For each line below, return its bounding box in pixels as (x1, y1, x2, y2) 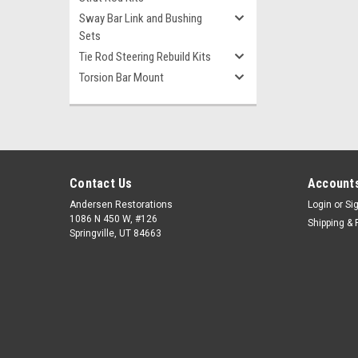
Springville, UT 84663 (70, 228, 161, 239)
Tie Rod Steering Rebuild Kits (79, 50, 211, 64)
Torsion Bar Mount (79, 70, 164, 85)
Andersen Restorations (70, 199, 173, 210)
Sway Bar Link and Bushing (79, 11, 202, 26)
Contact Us (70, 176, 133, 191)
